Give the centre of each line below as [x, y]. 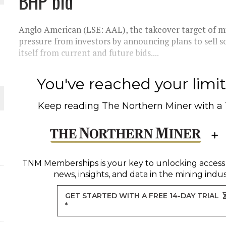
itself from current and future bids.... [89, 53]
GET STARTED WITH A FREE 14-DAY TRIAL [142, 196]
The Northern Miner [147, 106]
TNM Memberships [60, 163]
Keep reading [70, 106]
